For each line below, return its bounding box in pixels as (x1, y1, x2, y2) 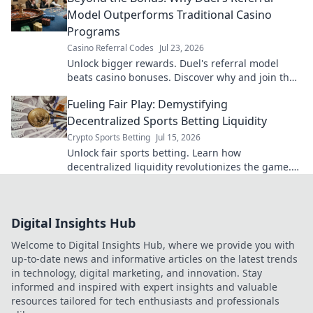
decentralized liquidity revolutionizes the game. (67, 160, 291, 173)
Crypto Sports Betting (67, 131, 150, 143)
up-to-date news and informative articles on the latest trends (11, 252, 298, 265)
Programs (67, 24, 120, 39)
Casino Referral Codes (67, 42, 154, 54)
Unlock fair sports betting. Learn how (67, 146, 241, 159)
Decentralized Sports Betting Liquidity (67, 113, 267, 129)
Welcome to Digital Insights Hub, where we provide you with (11, 238, 295, 252)
